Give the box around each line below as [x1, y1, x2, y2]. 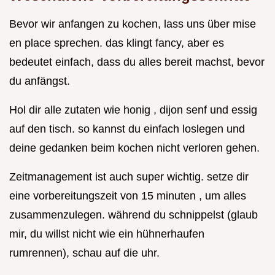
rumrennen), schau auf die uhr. [9, 247, 160, 260]
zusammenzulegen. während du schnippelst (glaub [9, 209, 258, 222]
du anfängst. [9, 75, 70, 88]
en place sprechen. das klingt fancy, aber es [9, 37, 224, 50]
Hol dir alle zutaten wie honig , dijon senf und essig [9, 104, 257, 117]
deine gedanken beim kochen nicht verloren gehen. [9, 142, 260, 155]
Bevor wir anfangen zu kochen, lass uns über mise [9, 18, 256, 31]
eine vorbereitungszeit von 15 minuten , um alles [9, 190, 246, 203]
